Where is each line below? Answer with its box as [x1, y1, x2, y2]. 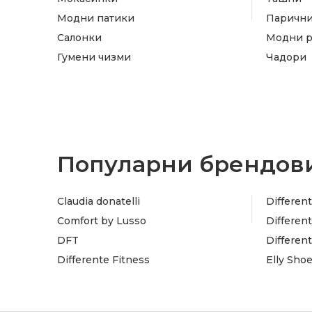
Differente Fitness [57, 253, 150, 266]
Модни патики [57, 11, 134, 24]
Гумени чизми [57, 50, 131, 63]
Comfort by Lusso [57, 214, 146, 227]
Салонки [57, 31, 102, 44]
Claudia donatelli [57, 194, 140, 208]
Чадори [266, 50, 306, 63]
